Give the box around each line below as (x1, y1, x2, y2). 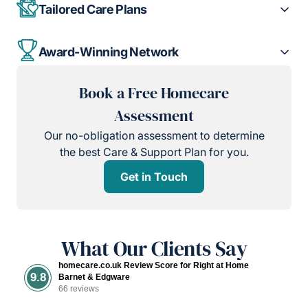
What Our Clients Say (61, 234, 247, 263)
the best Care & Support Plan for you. (59, 144, 249, 159)
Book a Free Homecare (79, 82, 229, 103)
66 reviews (58, 283, 99, 294)
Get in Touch (120, 169, 188, 184)
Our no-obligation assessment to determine (43, 128, 265, 142)
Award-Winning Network (38, 45, 179, 60)
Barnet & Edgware (58, 272, 130, 282)
